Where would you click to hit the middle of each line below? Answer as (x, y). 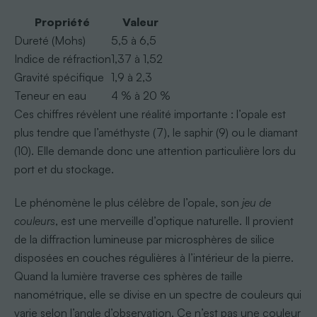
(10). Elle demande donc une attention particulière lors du (155, 150)
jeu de (256, 202)
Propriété (63, 22)
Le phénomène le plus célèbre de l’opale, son (128, 202)
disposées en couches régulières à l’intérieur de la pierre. (154, 257)
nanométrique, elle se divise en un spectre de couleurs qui (157, 294)
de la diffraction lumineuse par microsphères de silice (144, 239)
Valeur (141, 22)
